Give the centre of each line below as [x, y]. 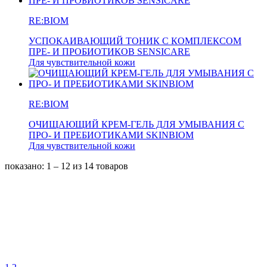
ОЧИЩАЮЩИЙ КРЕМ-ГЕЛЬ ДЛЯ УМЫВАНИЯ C [136, 125]
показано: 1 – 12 [39, 166]
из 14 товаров [100, 166]
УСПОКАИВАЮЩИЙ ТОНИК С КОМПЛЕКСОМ [135, 41]
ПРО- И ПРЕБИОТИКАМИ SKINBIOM [111, 135]
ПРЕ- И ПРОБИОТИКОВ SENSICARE [109, 52]
